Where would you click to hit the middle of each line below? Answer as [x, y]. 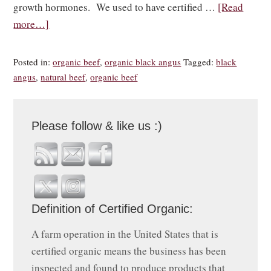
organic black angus [143, 61]
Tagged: [200, 61]
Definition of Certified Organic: [113, 208]
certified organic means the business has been [129, 250]
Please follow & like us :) [97, 126]
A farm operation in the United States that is [125, 233]
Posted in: [33, 61]
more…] [31, 24]
